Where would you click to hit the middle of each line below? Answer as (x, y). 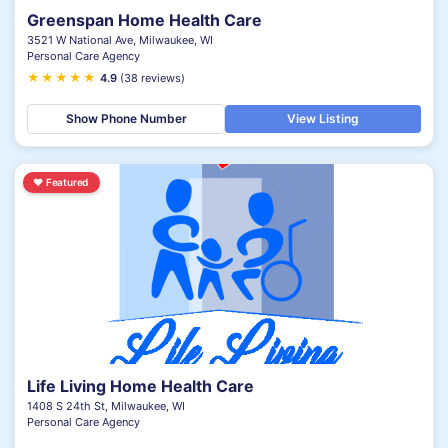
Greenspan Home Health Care (144, 20)
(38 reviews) (152, 78)
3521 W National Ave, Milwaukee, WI (120, 40)
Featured (67, 182)
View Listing (323, 118)
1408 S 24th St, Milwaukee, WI (106, 406)
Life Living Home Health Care (140, 386)
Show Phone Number (126, 118)
